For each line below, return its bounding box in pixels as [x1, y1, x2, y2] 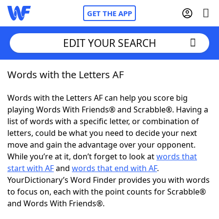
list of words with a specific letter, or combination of [7, 116, 199, 127]
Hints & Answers [102, 175, 163, 186]
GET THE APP [87, 8, 132, 18]
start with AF [7, 163, 54, 174]
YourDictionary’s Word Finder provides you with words [7, 175, 210, 185]
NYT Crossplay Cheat [27, 122, 103, 132]
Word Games [27, 202, 77, 213]
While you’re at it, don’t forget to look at [7, 151, 156, 162]
